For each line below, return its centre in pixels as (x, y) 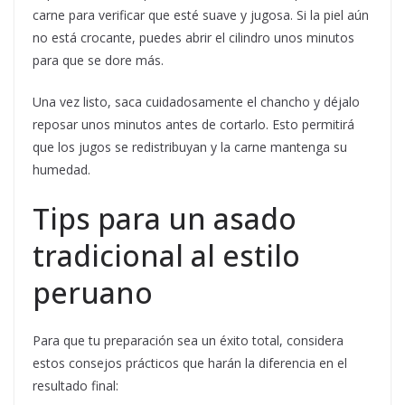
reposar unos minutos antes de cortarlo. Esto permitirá (193, 125)
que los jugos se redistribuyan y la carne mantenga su (190, 147)
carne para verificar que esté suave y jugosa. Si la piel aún (201, 15)
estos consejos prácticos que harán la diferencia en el (190, 363)
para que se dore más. (98, 61)
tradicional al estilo (166, 256)
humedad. (61, 170)
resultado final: (75, 386)
